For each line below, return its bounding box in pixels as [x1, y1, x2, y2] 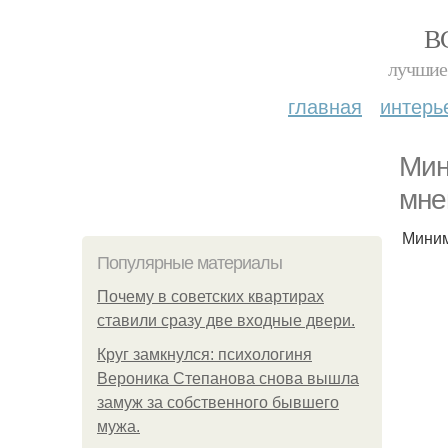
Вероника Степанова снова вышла [97, 370, 359, 387]
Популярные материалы [97, 253, 282, 273]
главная [288, 91, 362, 120]
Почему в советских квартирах [97, 288, 324, 305]
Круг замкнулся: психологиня [97, 346, 312, 363]
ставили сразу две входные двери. [97, 312, 355, 329]
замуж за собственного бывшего [97, 394, 339, 411]
